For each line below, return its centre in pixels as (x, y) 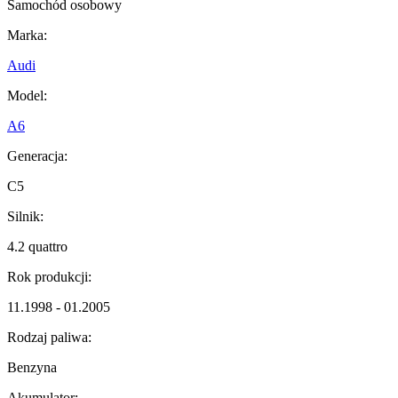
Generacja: (37, 156)
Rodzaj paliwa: (49, 338)
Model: (27, 96)
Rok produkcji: (49, 277)
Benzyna (32, 368)
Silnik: (25, 217)
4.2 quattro (37, 247)
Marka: (27, 36)
